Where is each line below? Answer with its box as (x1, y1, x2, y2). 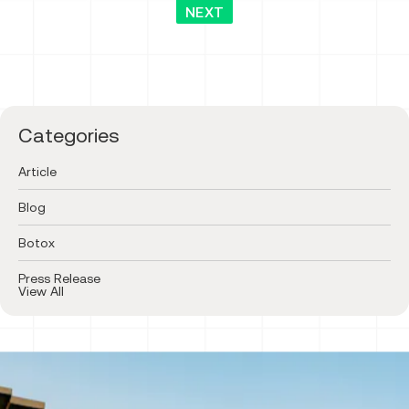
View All (18, 283, 64, 299)
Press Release (18, 270, 100, 286)
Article (18, 163, 57, 179)
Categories (18, 123, 120, 147)
